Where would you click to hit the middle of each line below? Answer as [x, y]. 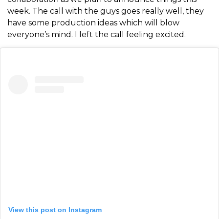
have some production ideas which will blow [93, 22]
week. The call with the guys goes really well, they [106, 11]
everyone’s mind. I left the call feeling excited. [97, 34]
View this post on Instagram [55, 209]
